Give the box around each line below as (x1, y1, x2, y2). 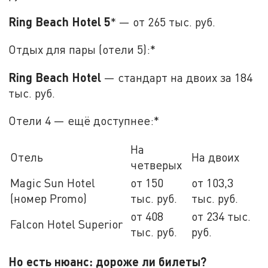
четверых (130, 158, 182, 172)
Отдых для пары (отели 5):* (8, 42, 156, 57)
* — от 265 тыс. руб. (111, 15, 216, 29)
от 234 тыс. (191, 209, 251, 224)
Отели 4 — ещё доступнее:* (8, 113, 160, 127)
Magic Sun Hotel (10, 176, 96, 190)
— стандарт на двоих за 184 (101, 70, 253, 84)
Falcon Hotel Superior (10, 217, 123, 232)
